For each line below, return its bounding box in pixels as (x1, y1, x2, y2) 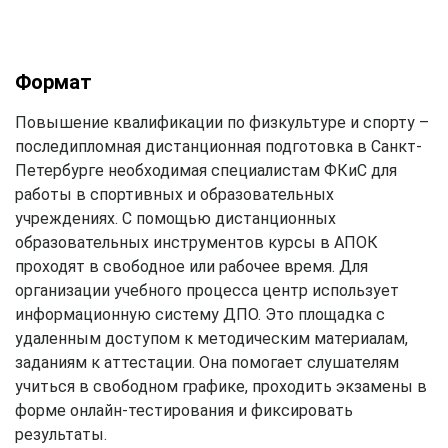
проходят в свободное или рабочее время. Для (15, 256, 368, 276)
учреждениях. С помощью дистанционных (15, 208, 336, 228)
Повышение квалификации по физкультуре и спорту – (15, 112, 429, 132)
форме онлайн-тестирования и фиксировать (15, 400, 353, 420)
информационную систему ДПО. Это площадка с (15, 304, 385, 324)
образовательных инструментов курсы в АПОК (15, 232, 378, 252)
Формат (15, 69, 92, 94)
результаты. (15, 424, 107, 444)
